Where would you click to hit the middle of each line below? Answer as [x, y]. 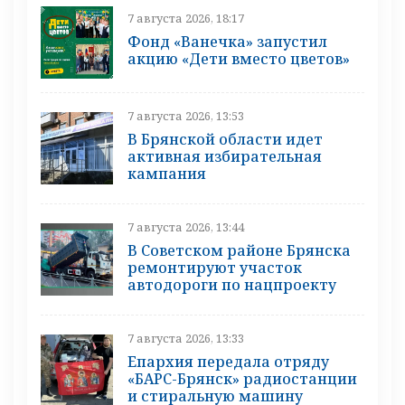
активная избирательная [225, 156]
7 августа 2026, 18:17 [186, 19]
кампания [167, 173]
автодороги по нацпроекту [232, 284]
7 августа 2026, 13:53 [186, 115]
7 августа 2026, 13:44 [186, 226]
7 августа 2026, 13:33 [186, 338]
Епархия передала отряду [228, 361]
